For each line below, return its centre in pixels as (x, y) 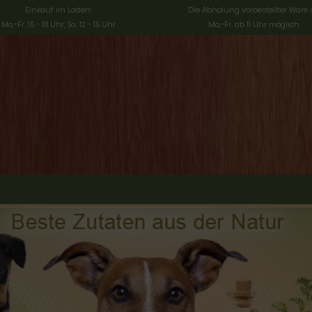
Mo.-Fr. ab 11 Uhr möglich (253, 24)
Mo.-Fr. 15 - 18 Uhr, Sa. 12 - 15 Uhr (58, 24)
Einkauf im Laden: (58, 10)
